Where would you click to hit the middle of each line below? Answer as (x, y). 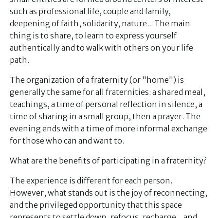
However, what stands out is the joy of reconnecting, (109, 193)
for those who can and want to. (67, 141)
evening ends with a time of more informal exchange (109, 128)
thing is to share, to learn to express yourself (93, 36)
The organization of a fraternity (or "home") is (97, 80)
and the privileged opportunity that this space (96, 205)
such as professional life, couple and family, (90, 11)
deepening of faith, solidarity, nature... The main (100, 23)
